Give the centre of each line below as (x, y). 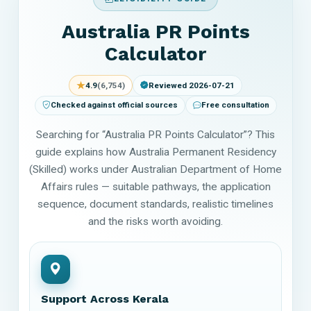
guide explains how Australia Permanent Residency (155, 152)
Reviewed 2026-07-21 (192, 85)
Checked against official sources (114, 105)
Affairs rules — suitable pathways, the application (155, 186)
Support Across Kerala (105, 299)
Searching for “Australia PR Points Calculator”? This (155, 134)
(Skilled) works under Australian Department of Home (155, 169)
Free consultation (235, 105)
